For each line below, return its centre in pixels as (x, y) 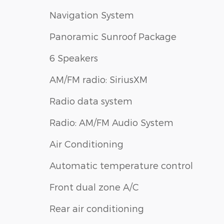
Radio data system (91, 100)
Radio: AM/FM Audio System (111, 122)
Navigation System (92, 14)
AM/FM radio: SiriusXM (98, 79)
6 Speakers (74, 57)
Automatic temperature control (121, 165)
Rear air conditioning (97, 208)
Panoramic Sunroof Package (113, 36)
